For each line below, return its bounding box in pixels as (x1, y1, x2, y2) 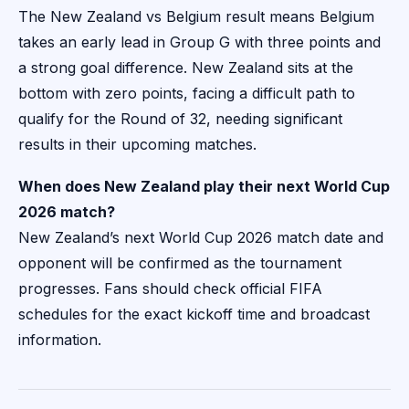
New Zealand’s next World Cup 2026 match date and (18, 228, 383, 247)
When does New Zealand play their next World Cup (18, 177, 390, 196)
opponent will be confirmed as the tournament (18, 254, 341, 273)
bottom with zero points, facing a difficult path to (18, 84, 355, 103)
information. (18, 330, 101, 350)
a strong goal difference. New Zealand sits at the (18, 58, 353, 78)
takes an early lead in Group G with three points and (18, 33, 381, 52)
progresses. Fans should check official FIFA (18, 279, 322, 299)
